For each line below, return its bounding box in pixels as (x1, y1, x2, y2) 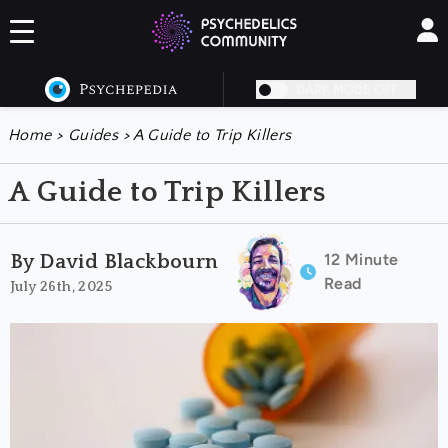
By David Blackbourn (10, 250, 219, 273)
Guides (67, 126, 119, 144)
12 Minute (323, 250, 399, 269)
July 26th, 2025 (10, 278, 112, 295)
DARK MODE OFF (296, 82, 398, 97)
